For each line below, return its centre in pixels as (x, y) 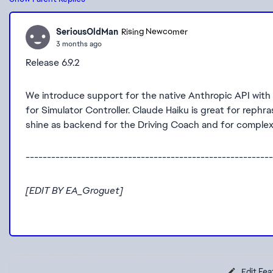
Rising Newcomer (154, 32)
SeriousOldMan (87, 31)
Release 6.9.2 (53, 62)
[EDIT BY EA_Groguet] (74, 190)
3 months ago (79, 44)
